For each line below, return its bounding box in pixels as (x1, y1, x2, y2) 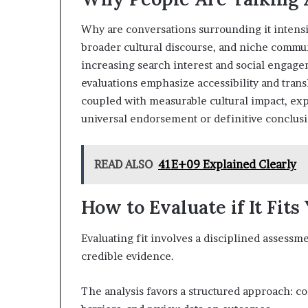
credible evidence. (81, 249, 174, 263)
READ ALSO (94, 157, 153, 171)
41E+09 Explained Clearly (158, 157, 296, 171)
